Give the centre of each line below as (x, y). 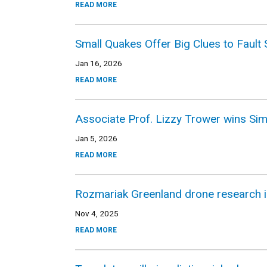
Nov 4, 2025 (97, 213)
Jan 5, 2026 (96, 138)
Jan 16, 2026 (99, 63)
